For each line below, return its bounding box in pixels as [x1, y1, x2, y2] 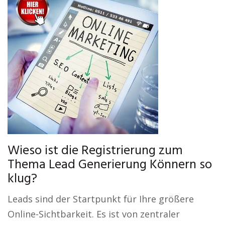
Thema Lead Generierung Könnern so [8, 155, 212, 175]
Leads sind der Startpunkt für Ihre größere [8, 193, 194, 205]
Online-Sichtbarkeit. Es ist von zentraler [8, 208, 180, 220]
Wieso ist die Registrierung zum [8, 141, 183, 161]
